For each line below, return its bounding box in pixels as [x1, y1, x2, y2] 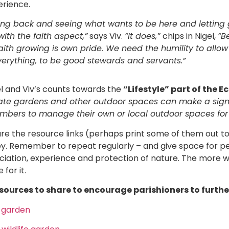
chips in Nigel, [163, 30, 218, 42]
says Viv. [87, 30, 125, 42]
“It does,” [125, 30, 163, 42]
